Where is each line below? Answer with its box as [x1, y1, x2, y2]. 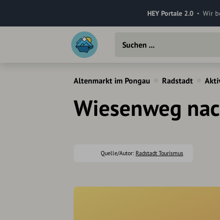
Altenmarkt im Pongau [74, 76, 150, 85]
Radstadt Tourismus [136, 149, 183, 157]
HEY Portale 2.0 [147, 8, 193, 18]
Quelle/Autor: [101, 149, 136, 157]
